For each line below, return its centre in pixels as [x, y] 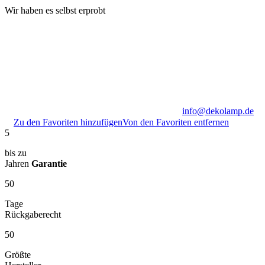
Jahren [18, 163]
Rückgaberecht [33, 214]
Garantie [49, 163]
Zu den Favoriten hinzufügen [68, 122]
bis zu [16, 153]
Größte [18, 254]
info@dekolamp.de [218, 111]
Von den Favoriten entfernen [176, 122]
